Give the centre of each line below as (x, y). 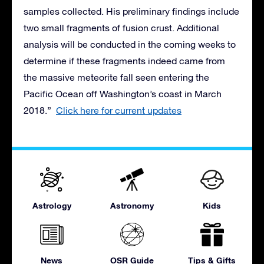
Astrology (52, 205)
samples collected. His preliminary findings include (131, 11)
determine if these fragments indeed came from (124, 60)
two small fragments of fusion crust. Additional (121, 27)
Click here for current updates (119, 110)
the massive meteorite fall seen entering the (116, 77)
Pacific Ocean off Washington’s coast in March (123, 93)
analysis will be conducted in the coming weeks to (130, 44)
